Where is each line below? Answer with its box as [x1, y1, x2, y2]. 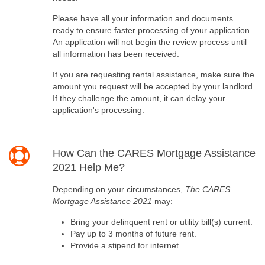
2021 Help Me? [52, 161, 125, 174]
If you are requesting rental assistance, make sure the [52, 70, 254, 80]
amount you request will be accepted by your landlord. [52, 82, 255, 92]
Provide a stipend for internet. [70, 241, 181, 251]
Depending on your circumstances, [52, 185, 185, 195]
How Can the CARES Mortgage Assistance [52, 147, 256, 160]
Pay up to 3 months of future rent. [70, 229, 196, 239]
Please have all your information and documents [52, 14, 233, 24]
